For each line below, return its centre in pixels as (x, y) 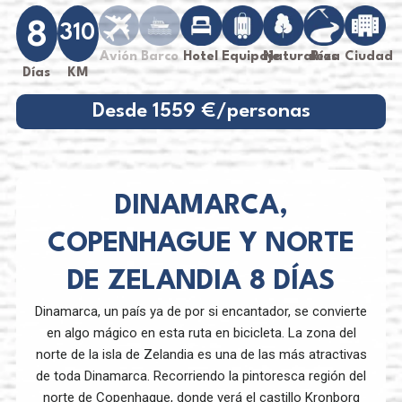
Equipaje (250, 57)
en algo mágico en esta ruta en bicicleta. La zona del (201, 332)
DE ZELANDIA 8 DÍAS (201, 281)
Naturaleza (301, 57)
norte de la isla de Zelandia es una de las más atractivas (201, 354)
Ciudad (369, 57)
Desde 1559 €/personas (201, 111)
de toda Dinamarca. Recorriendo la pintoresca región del (201, 376)
